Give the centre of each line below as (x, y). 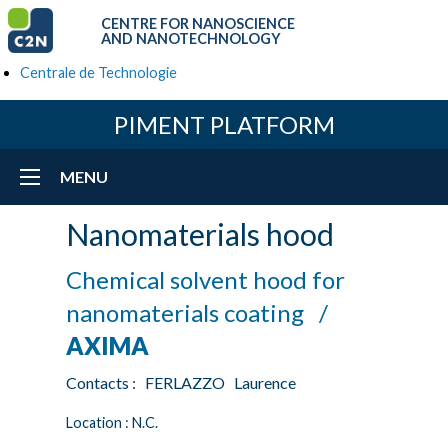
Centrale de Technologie (98, 72)
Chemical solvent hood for (205, 279)
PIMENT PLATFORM (224, 124)
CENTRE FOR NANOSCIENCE (198, 23)
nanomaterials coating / (202, 312)
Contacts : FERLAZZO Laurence (184, 382)
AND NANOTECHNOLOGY (191, 38)
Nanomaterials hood (200, 234)
